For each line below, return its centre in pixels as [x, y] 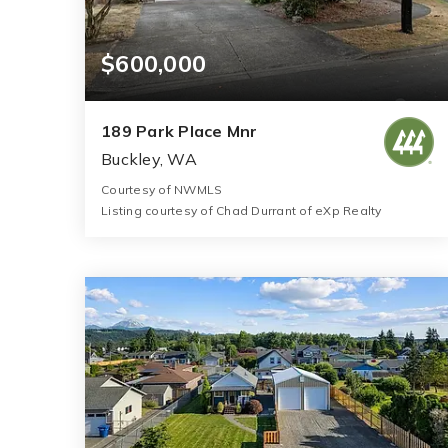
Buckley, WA [149, 159]
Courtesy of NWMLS [162, 190]
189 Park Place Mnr [179, 131]
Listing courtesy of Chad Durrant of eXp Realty [241, 211]
